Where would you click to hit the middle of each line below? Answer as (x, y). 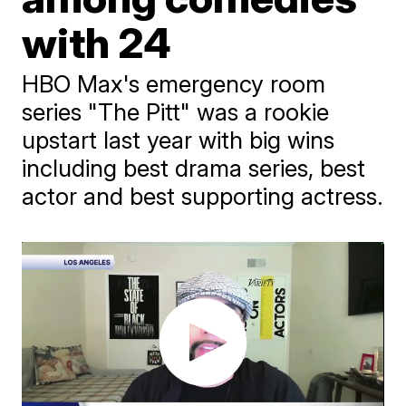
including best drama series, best (194, 168)
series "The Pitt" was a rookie (176, 112)
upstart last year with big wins (179, 140)
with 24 (97, 43)
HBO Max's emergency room (174, 84)
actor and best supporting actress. (203, 196)
